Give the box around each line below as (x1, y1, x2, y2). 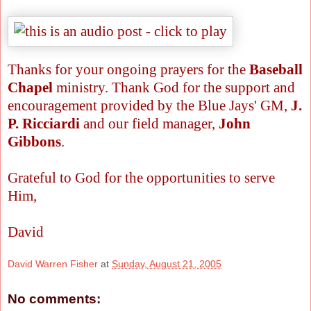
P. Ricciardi (8, 115, 80, 131)
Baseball (249, 61, 303, 77)
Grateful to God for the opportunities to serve (8, 169, 275, 185)
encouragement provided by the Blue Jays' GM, (8, 97, 291, 113)
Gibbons (8, 133, 61, 149)
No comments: (8, 292, 101, 307)
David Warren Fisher (8, 258, 98, 269)
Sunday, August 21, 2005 (112, 258, 221, 269)
